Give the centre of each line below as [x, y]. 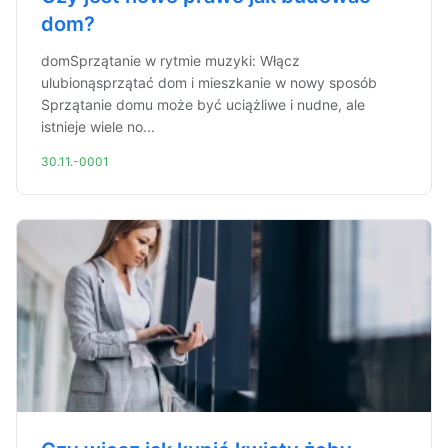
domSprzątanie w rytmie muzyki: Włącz [170, 60]
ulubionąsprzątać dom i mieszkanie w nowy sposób [209, 82]
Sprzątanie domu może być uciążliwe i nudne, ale [203, 104]
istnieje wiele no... [98, 126]
